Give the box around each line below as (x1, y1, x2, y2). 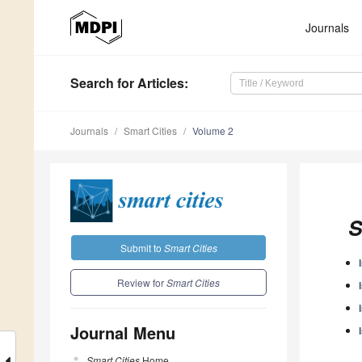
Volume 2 (192, 124, 234, 138)
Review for (117, 275, 166, 289)
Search (70, 74, 114, 93)
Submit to (120, 240, 164, 255)
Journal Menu (70, 320, 175, 344)
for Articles (114, 74, 184, 93)
